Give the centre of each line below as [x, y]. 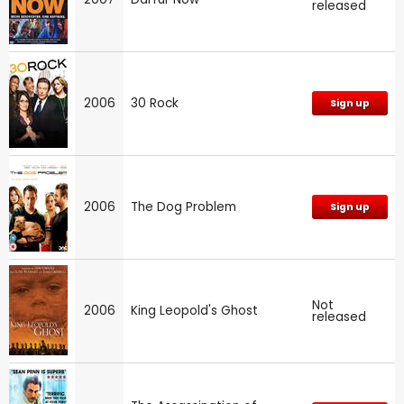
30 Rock [155, 103]
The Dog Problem [184, 207]
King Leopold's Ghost [194, 310]
